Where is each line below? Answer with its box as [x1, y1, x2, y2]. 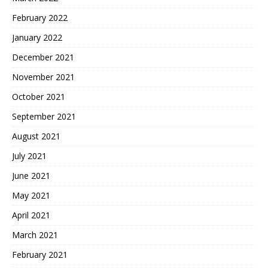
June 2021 [12, 169, 50, 181]
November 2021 [12, 71, 75, 83]
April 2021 [12, 209, 50, 221]
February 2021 [12, 248, 68, 260]
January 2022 [12, 31, 62, 43]
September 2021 [12, 110, 76, 122]
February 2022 [12, 11, 68, 23]
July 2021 [12, 150, 47, 162]
